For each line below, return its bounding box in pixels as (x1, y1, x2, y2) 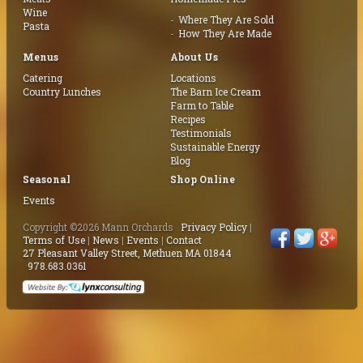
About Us (170, 49, 219, 63)
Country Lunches (22, 84, 101, 98)
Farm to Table (170, 98, 234, 112)
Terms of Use (22, 233, 85, 246)
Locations (170, 70, 217, 84)
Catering (22, 70, 62, 84)
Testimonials (170, 126, 233, 139)
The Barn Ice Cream (170, 84, 262, 98)
